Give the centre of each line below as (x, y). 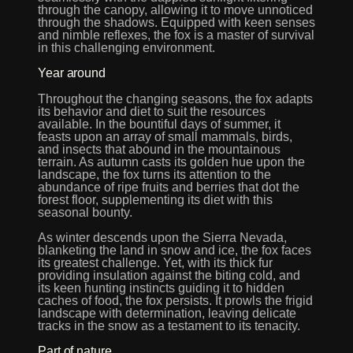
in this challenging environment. (126, 48)
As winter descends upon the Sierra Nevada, (162, 237)
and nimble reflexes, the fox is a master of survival (176, 35)
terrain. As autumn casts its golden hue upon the (171, 161)
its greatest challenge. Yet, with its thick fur (155, 262)
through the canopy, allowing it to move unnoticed (175, 10)
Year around (72, 73)
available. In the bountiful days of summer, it (159, 123)
